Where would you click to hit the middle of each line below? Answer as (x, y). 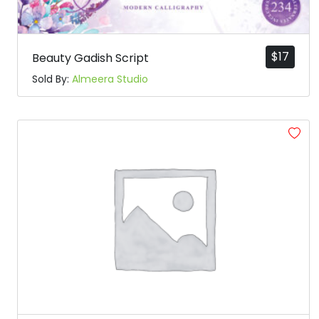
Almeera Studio (110, 79)
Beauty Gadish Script (90, 58)
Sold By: (52, 79)
